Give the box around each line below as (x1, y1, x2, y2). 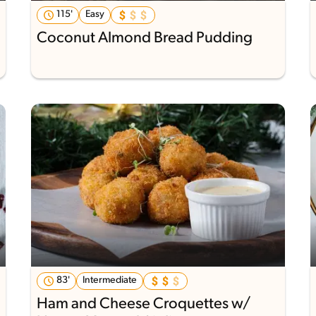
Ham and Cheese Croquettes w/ (36, 296, 250, 312)
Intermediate (82, 274, 137, 286)
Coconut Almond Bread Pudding (36, 30, 253, 47)
